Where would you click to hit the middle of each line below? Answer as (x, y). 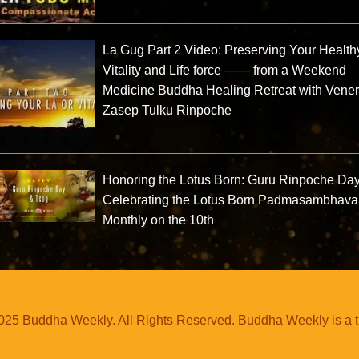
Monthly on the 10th (159, 220)
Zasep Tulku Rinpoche (167, 111)
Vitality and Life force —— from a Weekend (225, 71)
